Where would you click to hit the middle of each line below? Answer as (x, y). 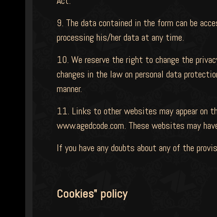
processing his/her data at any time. (120, 37)
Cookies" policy (92, 194)
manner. (69, 89)
